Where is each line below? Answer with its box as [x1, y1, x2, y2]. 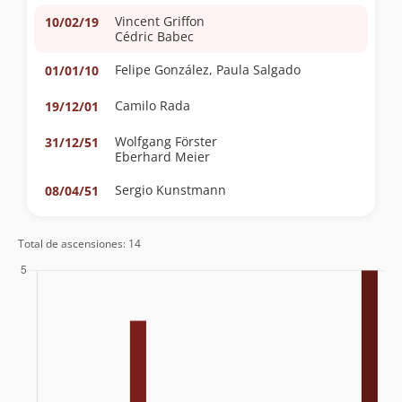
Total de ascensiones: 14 [18, 235, 141, 250]
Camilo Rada [115, 96, 190, 114]
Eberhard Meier [115, 147, 210, 165]
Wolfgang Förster [175, 132, 217, 150]
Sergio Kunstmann [115, 180, 226, 198]
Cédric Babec [115, 27, 194, 45]
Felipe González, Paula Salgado [115, 60, 301, 78]
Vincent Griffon [115, 12, 205, 30]
